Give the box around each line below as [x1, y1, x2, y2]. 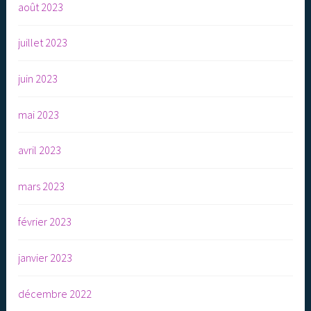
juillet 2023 [18, 35, 68, 50]
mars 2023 [18, 178, 65, 193]
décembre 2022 [18, 286, 92, 301]
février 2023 [18, 215, 72, 229]
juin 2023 [18, 71, 58, 85]
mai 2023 [18, 107, 60, 121]
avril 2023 [18, 143, 62, 158]
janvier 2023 [18, 250, 73, 264]
